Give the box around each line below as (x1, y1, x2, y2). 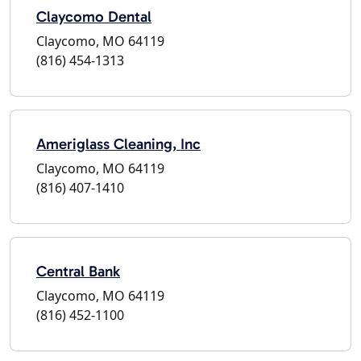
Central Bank (36, 261, 120, 280)
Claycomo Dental (36, 6, 151, 26)
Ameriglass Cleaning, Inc (36, 134, 201, 153)
